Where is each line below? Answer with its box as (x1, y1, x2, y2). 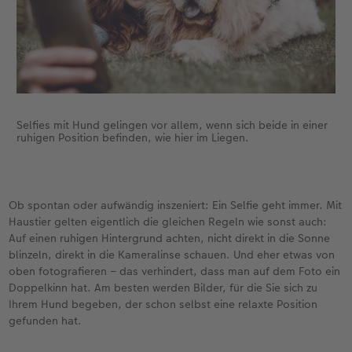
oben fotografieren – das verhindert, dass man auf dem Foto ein (9, 262, 341, 279)
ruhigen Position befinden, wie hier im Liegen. (16, 129, 249, 145)
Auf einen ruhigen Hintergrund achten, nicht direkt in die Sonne (9, 229, 331, 246)
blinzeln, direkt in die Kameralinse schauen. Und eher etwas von (9, 246, 335, 262)
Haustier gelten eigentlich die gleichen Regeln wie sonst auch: (9, 213, 328, 229)
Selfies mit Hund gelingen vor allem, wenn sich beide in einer (16, 116, 328, 133)
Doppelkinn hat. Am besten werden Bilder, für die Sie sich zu (9, 279, 318, 295)
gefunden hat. (9, 312, 82, 328)
